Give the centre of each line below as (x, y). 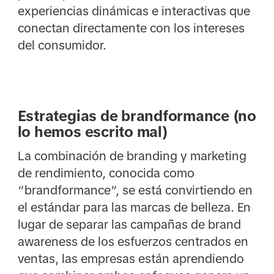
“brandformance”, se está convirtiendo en (135, 190)
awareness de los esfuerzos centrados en (133, 241)
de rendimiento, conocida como (106, 173)
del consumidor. (62, 46)
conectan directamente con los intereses (131, 28)
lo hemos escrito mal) (93, 131)
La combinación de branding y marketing (132, 156)
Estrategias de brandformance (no (137, 116)
